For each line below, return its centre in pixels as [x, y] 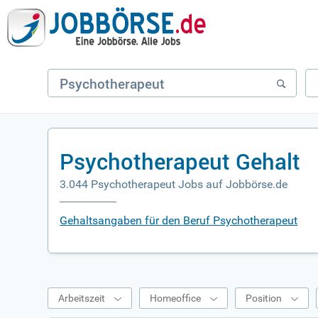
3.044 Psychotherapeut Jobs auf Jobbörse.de [174, 184]
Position [264, 298]
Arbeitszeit [82, 298]
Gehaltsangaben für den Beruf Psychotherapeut [179, 220]
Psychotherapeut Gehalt [180, 161]
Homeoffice [176, 298]
